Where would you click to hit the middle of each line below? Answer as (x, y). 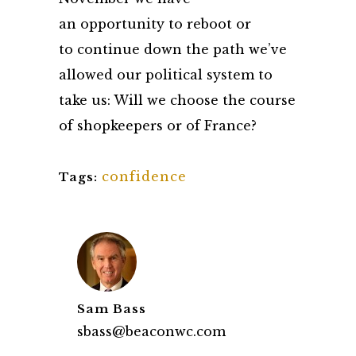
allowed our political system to (166, 75)
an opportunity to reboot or (155, 24)
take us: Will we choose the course (177, 100)
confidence (144, 176)
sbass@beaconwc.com (151, 331)
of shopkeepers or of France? (158, 126)
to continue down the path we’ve (173, 49)
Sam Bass (112, 309)
